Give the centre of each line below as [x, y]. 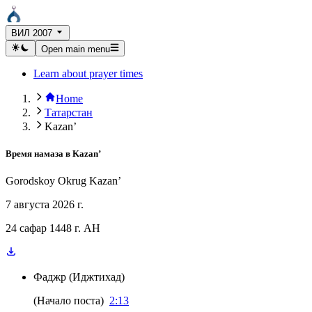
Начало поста [69, 301]
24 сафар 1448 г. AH [53, 228]
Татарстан [69, 112]
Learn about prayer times [88, 73]
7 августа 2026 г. [45, 204]
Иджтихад [97, 277]
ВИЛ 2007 [32, 33]
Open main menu [75, 49]
